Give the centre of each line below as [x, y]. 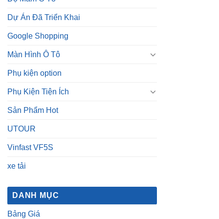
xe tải [17, 166]
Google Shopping [38, 36]
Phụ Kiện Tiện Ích [38, 91]
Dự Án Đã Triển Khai [44, 17]
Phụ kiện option [34, 73]
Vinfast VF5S [30, 147]
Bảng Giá [24, 214]
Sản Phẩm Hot [33, 110]
